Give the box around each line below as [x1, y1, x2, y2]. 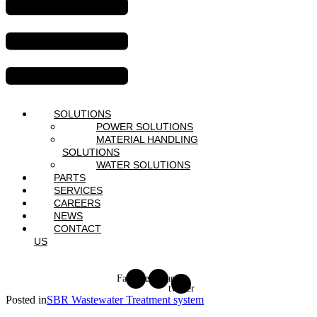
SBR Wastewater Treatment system [47, 294, 204, 306]
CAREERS [54, 197, 100, 209]
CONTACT [54, 223, 101, 235]
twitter [168, 283, 195, 294]
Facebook [117, 273, 155, 284]
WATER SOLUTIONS [96, 159, 190, 171]
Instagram [139, 273, 178, 284]
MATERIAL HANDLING [96, 134, 198, 146]
